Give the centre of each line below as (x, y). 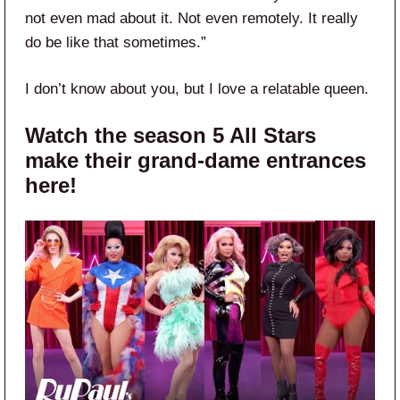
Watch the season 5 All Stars (171, 136)
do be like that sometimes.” (118, 43)
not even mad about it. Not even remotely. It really (192, 19)
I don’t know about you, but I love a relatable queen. (197, 89)
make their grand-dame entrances (196, 161)
